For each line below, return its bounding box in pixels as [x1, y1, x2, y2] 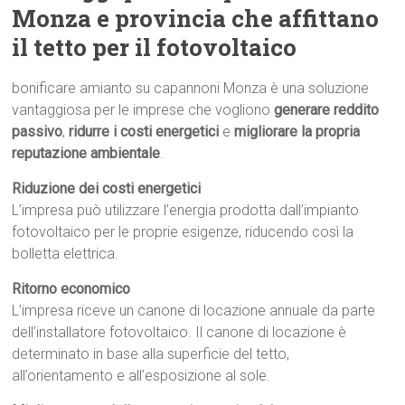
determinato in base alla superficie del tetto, [12, 345, 290, 363]
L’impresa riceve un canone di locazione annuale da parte [12, 302, 376, 320]
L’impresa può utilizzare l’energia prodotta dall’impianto [12, 202, 360, 220]
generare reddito [274, 101, 380, 119]
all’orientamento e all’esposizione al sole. [12, 367, 271, 385]
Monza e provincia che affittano [12, 3, 380, 34]
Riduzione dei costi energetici [12, 180, 202, 198]
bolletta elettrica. [12, 245, 119, 263]
